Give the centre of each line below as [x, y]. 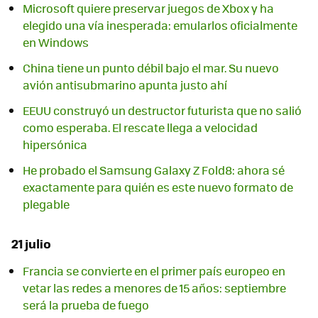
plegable [46, 204]
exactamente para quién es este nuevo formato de [158, 187]
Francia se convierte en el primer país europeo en [154, 271]
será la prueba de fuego [86, 305]
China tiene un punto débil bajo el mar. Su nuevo [151, 67]
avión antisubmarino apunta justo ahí [125, 84]
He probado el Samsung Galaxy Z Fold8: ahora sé [154, 170]
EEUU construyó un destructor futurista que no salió [162, 110]
